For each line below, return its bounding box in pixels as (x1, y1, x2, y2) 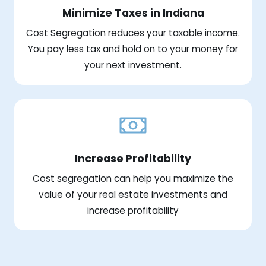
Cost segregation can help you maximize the (33, 172, 233, 185)
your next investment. (84, 58, 182, 71)
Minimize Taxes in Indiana (62, 5, 204, 20)
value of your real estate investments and (39, 188, 227, 201)
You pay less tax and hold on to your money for (28, 42, 238, 55)
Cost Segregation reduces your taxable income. (26, 26, 240, 39)
